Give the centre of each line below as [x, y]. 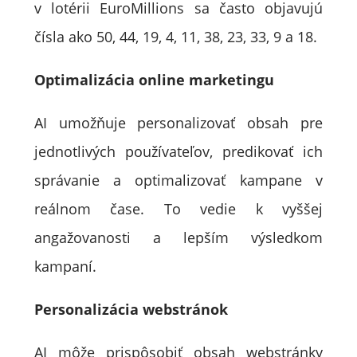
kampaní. [65, 266]
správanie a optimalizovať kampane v [178, 180]
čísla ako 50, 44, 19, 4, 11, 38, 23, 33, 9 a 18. [175, 37]
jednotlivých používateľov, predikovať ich [178, 151]
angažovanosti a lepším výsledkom [178, 237]
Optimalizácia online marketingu [154, 80]
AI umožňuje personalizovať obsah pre [178, 123]
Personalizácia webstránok [131, 309]
